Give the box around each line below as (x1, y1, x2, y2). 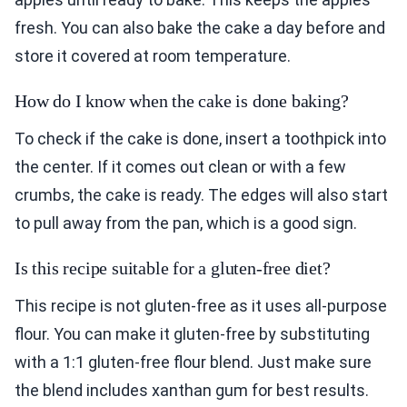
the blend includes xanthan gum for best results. (15, 381, 369, 401)
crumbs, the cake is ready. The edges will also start (15, 185, 388, 205)
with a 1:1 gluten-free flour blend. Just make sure (15, 352, 372, 372)
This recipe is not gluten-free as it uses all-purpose (15, 296, 387, 316)
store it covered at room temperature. (15, 46, 291, 66)
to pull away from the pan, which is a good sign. (15, 213, 357, 233)
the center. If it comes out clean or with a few (15, 157, 346, 177)
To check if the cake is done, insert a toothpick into (15, 129, 386, 149)
